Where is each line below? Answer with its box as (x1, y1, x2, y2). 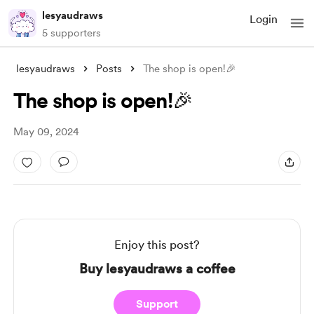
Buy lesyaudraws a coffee (78, 261, 235, 277)
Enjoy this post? (114, 238, 200, 252)
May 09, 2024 (13, 125, 79, 138)
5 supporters (42, 27, 101, 39)
